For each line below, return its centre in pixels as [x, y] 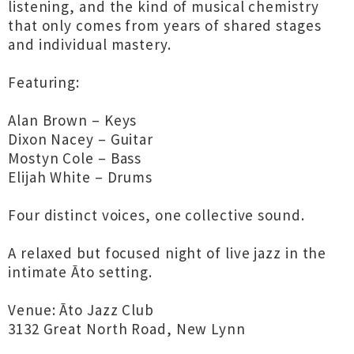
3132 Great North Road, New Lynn [127, 329]
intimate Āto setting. [80, 272]
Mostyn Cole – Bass [75, 158]
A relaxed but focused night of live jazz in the [168, 253]
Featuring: [44, 82]
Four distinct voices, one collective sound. [156, 215]
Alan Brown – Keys [73, 120]
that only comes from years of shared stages [165, 25]
